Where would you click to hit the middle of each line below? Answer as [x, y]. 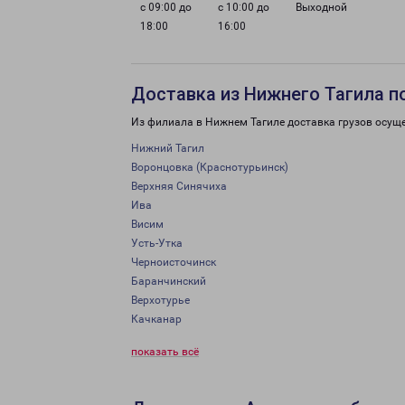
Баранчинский [169, 281]
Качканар [156, 319]
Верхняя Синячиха [179, 186]
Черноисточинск [174, 262]
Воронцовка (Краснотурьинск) [210, 167]
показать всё [165, 352]
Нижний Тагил [168, 148]
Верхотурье [160, 300]
